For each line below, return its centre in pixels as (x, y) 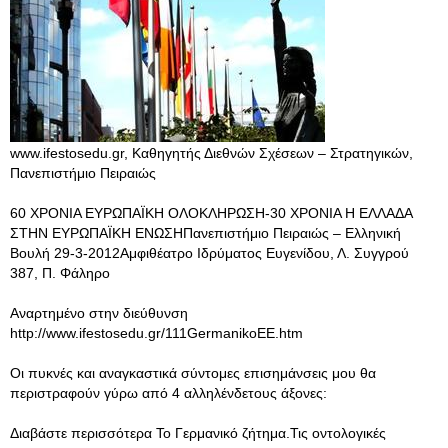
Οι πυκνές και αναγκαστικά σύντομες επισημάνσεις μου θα (193, 373)
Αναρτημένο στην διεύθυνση (99, 313)
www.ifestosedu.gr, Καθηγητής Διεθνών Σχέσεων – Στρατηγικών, (211, 153)
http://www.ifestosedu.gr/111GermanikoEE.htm (156, 333)
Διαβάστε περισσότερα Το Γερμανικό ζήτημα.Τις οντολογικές (198, 433)
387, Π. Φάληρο (60, 273)
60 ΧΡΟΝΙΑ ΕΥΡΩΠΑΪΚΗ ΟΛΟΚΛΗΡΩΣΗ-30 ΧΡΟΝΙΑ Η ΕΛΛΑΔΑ (211, 213)
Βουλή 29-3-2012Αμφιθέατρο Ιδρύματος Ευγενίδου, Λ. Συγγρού (209, 253)
